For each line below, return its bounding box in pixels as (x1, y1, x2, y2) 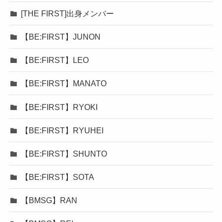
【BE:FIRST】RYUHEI (21, 125, 104, 135)
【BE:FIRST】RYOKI (21, 102, 98, 111)
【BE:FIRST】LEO (21, 55, 89, 65)
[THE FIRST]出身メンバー (21, 8, 114, 18)
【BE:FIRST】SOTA (21, 172, 95, 182)
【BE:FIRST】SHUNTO (21, 149, 108, 158)
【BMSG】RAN (21, 196, 78, 205)
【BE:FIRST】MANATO (21, 79, 107, 88)
